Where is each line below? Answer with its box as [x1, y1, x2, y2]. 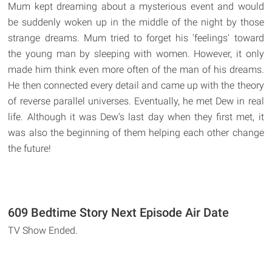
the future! [8, 143, 52, 155]
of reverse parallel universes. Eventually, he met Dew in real [8, 95, 264, 107]
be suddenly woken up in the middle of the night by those [8, 16, 264, 29]
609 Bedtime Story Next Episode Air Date [8, 205, 229, 220]
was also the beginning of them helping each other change [8, 127, 264, 139]
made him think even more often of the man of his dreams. [8, 64, 264, 76]
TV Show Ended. [8, 225, 78, 237]
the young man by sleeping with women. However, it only [8, 48, 264, 60]
